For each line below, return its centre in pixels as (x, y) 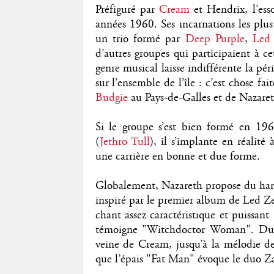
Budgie (111, 98)
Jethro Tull (124, 142)
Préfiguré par (127, 9)
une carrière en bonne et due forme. (177, 156)
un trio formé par (140, 39)
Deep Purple (215, 39)
